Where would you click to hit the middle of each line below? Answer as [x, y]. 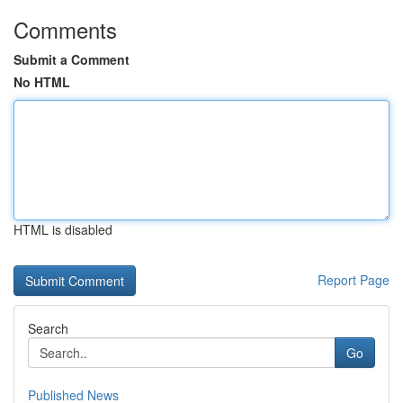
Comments [65, 29]
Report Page [354, 280]
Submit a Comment [72, 59]
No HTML [42, 82]
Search [48, 328]
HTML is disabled [63, 229]
